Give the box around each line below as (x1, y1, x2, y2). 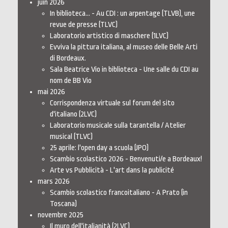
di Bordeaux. (50, 53, 86, 63)
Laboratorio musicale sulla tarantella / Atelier (50, 121, 186, 130)
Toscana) (50, 199, 77, 208)
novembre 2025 (38, 210, 83, 219)
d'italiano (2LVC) (50, 109, 97, 119)
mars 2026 (38, 177, 70, 186)
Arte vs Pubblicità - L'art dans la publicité (50, 165, 174, 175)
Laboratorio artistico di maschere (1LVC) (50, 31, 168, 40)
